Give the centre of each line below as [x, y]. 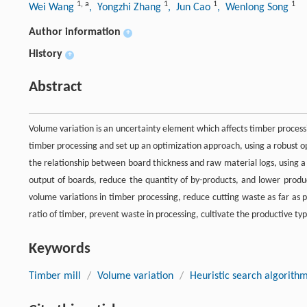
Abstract [56, 88]
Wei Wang [53, 8]
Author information [75, 33]
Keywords [60, 249]
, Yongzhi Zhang [126, 8]
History [46, 54]
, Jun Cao [191, 8]
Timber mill [55, 277]
